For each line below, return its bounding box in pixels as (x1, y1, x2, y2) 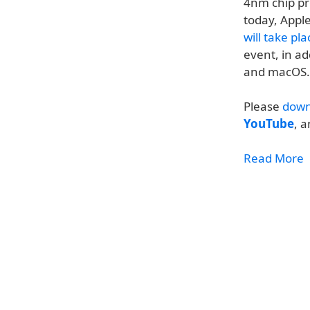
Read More (244, 150, 304, 166)
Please (244, 98, 282, 114)
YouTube (244, 116, 294, 131)
